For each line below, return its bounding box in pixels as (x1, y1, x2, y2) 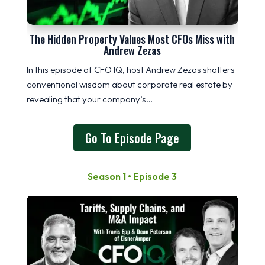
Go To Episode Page (85, 129, 180, 147)
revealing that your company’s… (26, 93, 153, 105)
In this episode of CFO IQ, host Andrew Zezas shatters (26, 64, 235, 76)
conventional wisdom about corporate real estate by (26, 79, 232, 91)
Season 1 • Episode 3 (88, 170, 177, 183)
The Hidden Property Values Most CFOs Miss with (30, 31, 235, 47)
